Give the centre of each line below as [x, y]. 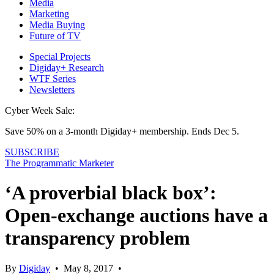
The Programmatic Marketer [59, 163]
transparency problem [98, 238]
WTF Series [53, 78]
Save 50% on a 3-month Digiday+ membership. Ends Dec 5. [122, 131]
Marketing [49, 13]
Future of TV [55, 35]
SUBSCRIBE [32, 152]
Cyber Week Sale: [40, 110]
